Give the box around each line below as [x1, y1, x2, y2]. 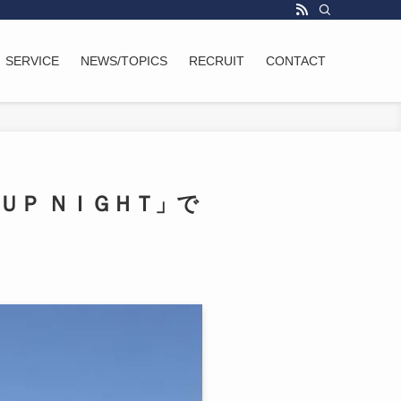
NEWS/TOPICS [81, 54, 167, 68]
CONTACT [266, 54, 326, 68]
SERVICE [5, 54, 59, 68]
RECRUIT [189, 54, 244, 68]
